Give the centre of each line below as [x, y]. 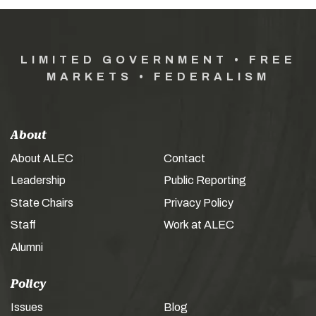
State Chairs [42, 202]
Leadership [38, 181]
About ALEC [42, 158]
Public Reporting [205, 181]
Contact [184, 158]
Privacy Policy [199, 202]
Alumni [27, 247]
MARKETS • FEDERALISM [158, 76]
